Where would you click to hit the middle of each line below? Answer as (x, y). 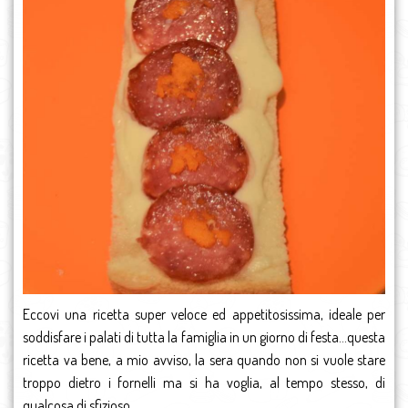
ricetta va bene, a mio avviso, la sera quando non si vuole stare (204, 359)
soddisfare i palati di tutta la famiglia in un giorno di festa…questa (204, 337)
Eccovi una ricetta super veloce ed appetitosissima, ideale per (204, 314)
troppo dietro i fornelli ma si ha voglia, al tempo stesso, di (204, 382)
